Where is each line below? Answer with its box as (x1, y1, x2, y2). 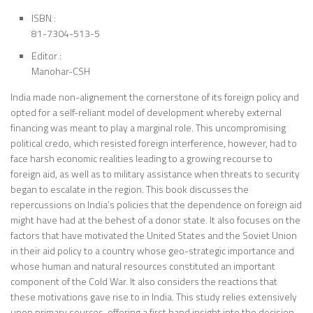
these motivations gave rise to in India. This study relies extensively (10, 289, 297, 305)
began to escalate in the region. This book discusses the (10, 182, 249, 197)
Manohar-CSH (31, 64, 90, 79)
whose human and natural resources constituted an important (10, 259, 275, 274)
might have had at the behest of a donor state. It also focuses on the (10, 212, 300, 228)
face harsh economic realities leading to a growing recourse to (10, 151, 272, 166)
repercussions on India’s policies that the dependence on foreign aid (10, 197, 302, 212)
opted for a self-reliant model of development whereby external (10, 105, 282, 120)
